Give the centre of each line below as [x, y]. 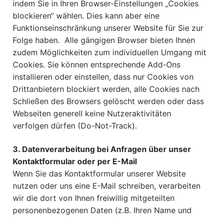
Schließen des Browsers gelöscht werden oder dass [108, 101]
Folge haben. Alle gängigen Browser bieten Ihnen [104, 40]
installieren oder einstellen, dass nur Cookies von [103, 77]
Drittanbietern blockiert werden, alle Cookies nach [106, 89]
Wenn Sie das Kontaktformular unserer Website [99, 174]
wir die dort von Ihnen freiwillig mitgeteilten [94, 198]
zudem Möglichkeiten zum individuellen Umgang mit [109, 53]
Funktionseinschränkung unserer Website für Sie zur [108, 28]
